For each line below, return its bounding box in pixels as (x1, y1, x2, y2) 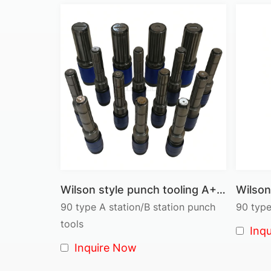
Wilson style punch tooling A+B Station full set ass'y (217, 183, 226, 196)
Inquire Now (74, 241, 137, 254)
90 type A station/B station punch (60, 200, 215, 213)
